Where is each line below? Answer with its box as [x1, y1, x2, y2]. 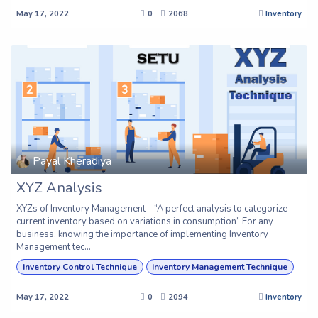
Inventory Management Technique [152, 261, 288, 273]
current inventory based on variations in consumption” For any [16, 214, 273, 228]
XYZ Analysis [16, 177, 102, 197]
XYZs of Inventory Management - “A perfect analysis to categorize [16, 202, 287, 215]
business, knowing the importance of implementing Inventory [16, 227, 268, 241]
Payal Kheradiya [33, 153, 112, 170]
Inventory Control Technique [22, 261, 137, 273]
